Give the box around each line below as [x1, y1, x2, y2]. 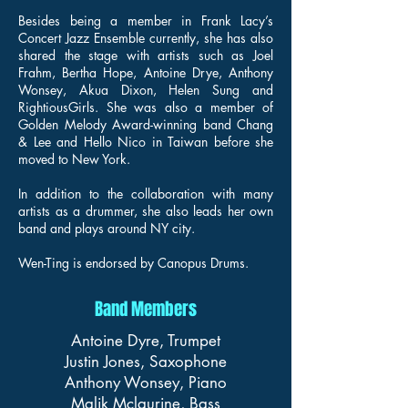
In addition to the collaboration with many [18, 185, 273, 202]
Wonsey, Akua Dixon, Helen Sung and [18, 81, 273, 98]
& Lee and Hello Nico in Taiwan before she [18, 133, 273, 150]
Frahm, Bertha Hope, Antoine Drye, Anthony [18, 64, 273, 81]
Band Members [95, 296, 197, 321]
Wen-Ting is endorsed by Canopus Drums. [18, 254, 249, 271]
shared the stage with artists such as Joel [18, 46, 273, 64]
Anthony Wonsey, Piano [65, 372, 227, 393]
